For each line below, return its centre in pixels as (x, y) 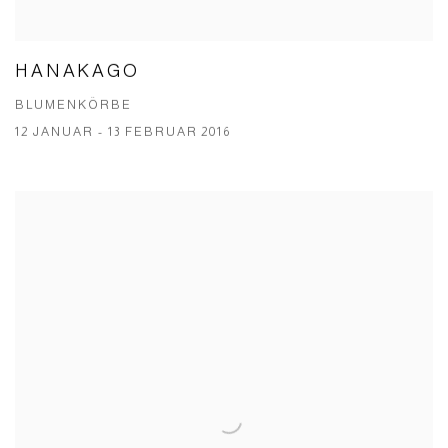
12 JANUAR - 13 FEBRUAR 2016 (123, 131)
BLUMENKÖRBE (73, 104)
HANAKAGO (77, 70)
